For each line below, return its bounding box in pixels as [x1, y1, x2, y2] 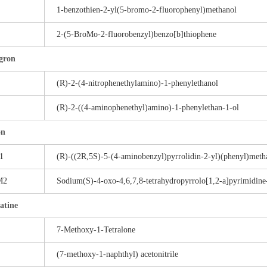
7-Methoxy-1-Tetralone [57, 225, 135, 234]
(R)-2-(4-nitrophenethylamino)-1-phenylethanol [57, 79, 218, 88]
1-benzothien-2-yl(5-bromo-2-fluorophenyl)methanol [57, 5, 237, 14]
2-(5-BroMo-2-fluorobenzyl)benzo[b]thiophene [57, 30, 216, 39]
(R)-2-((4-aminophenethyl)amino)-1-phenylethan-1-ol [57, 103, 239, 112]
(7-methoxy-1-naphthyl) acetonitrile [57, 250, 178, 259]
